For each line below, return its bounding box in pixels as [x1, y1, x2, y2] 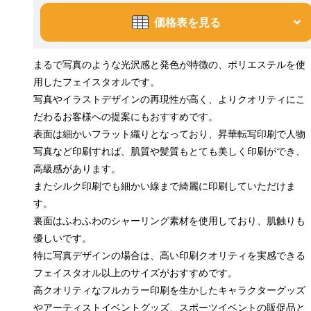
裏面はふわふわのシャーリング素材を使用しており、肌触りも [33, 214, 305, 226]
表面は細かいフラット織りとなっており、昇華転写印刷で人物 [33, 127, 305, 140]
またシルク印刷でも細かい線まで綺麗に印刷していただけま [33, 179, 296, 192]
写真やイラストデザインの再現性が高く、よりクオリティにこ [33, 92, 305, 105]
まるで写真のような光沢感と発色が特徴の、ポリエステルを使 [33, 58, 305, 70]
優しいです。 [33, 231, 92, 244]
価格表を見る [153, 15, 221, 29]
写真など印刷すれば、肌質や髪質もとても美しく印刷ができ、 [33, 144, 305, 157]
